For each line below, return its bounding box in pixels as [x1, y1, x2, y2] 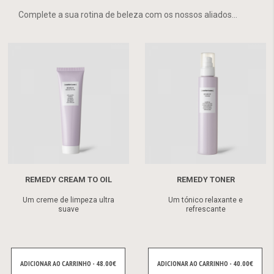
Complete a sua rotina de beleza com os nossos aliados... [18, 10, 237, 20]
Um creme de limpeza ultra [23, 196, 114, 205]
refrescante [185, 205, 226, 214]
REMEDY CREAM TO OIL [25, 175, 112, 185]
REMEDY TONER [176, 175, 235, 185]
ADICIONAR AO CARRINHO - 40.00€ [157, 258, 253, 268]
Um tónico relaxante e [168, 196, 243, 205]
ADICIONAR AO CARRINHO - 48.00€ [20, 258, 116, 268]
